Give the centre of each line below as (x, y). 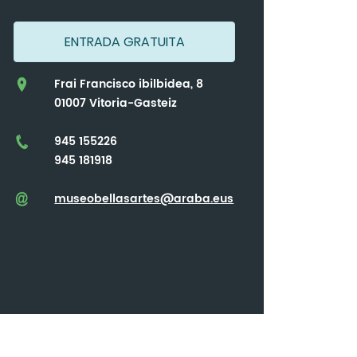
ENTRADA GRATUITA (124, 42)
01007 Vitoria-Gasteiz (116, 104)
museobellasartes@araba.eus (144, 199)
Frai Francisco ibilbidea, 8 (129, 84)
